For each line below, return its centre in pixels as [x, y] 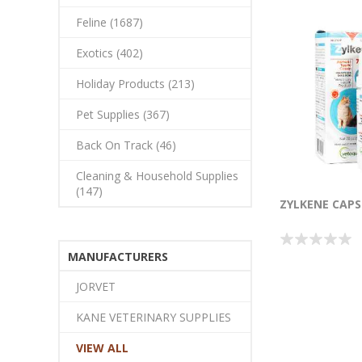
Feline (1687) [109, 22]
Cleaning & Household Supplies [157, 176]
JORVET [96, 286]
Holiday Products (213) [135, 84]
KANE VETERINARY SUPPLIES [154, 317]
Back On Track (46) [126, 145]
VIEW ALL [102, 348]
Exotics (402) [109, 53]
